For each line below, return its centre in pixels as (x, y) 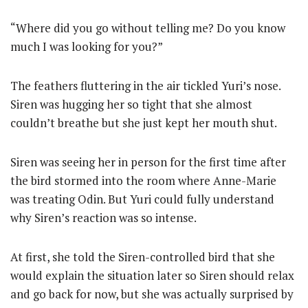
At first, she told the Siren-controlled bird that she (143, 257)
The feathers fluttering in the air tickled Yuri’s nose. (145, 86)
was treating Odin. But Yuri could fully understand (142, 199)
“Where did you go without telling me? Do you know (148, 28)
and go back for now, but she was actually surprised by (152, 294)
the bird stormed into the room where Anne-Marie (143, 180)
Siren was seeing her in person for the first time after (148, 162)
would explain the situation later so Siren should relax (152, 275)
